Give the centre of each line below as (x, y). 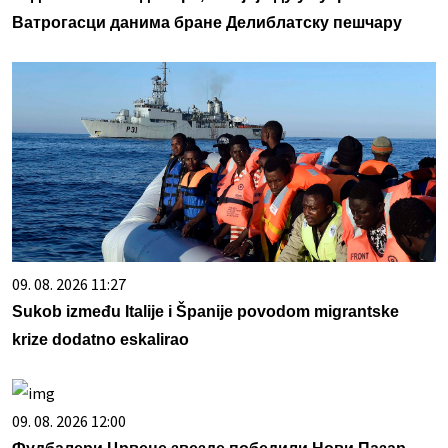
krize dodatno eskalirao (100, 340)
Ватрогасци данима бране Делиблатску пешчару (207, 23)
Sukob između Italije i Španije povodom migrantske (205, 312)
